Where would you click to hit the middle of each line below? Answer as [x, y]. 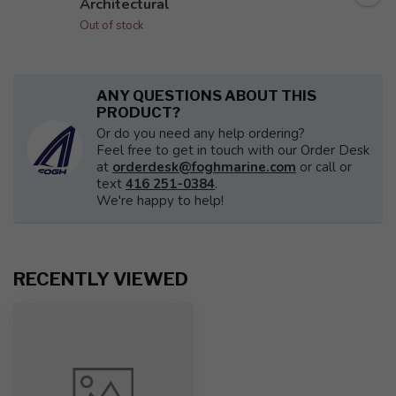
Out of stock [112, 25]
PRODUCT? [138, 112]
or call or [324, 167]
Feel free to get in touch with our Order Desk [233, 150]
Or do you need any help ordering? [201, 133]
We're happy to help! [160, 201]
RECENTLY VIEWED [101, 279]
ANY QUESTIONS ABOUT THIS [206, 95]
